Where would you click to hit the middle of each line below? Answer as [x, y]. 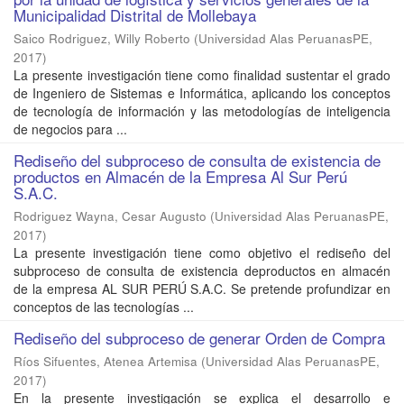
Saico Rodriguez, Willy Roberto [102, 39]
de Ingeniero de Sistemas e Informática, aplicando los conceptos [202, 93]
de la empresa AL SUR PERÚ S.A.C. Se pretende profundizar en [202, 289]
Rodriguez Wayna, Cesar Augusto [110, 216]
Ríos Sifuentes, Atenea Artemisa [106, 362]
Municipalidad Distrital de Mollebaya [135, 15]
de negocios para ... [70, 129]
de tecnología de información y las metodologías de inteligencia [202, 111]
